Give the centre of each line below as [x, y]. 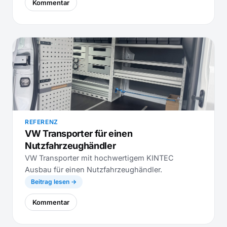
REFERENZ [42, 122]
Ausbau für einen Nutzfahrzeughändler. [93, 169]
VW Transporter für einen [79, 134]
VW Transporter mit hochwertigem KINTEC [99, 158]
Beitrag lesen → [54, 182]
